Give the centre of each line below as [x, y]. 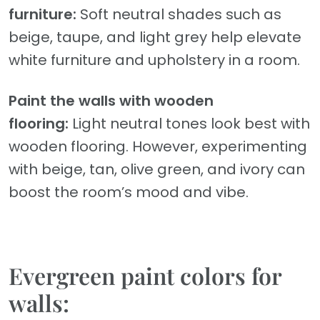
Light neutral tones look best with [189, 124]
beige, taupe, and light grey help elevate [155, 37]
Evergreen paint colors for [145, 276]
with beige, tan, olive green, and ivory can [157, 170]
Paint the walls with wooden [111, 101]
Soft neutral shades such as [181, 15]
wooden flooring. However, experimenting [158, 147]
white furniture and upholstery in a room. [154, 60]
